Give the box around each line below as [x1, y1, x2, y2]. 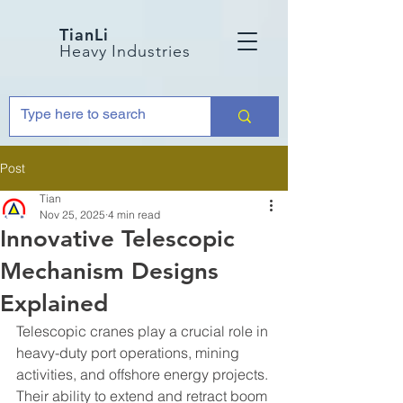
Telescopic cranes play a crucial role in [16, 322, 272, 340]
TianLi [59, 24, 114, 45]
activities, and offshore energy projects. [16, 365, 272, 383]
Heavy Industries [59, 41, 191, 61]
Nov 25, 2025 [40, 208, 105, 221]
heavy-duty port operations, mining [16, 344, 243, 362]
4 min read [108, 208, 160, 221]
